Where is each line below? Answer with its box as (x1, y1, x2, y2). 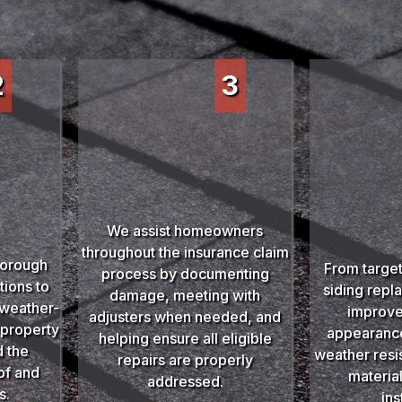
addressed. (146, 372, 223, 390)
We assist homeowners (107, 222, 263, 240)
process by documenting (100, 265, 269, 283)
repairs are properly (117, 351, 253, 369)
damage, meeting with (109, 286, 260, 304)
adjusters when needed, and (89, 308, 281, 326)
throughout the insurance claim (81, 243, 289, 261)
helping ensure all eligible (98, 329, 272, 347)
